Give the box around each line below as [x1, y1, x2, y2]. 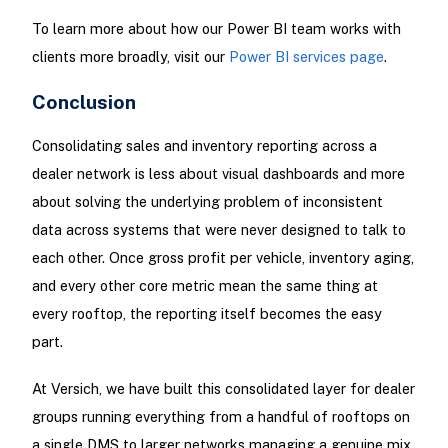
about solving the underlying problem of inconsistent [31, 193, 383, 211]
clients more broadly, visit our [31, 47, 229, 65]
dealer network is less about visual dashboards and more [31, 165, 405, 183]
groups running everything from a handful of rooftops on [31, 408, 410, 426]
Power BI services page [228, 47, 384, 65]
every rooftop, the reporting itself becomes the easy [31, 305, 382, 323]
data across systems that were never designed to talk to [31, 221, 406, 239]
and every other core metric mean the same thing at [31, 277, 378, 295]
